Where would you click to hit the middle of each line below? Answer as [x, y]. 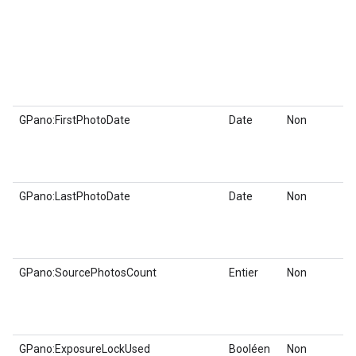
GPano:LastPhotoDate [75, 196]
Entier [244, 272]
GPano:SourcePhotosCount [88, 272]
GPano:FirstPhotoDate [75, 120]
